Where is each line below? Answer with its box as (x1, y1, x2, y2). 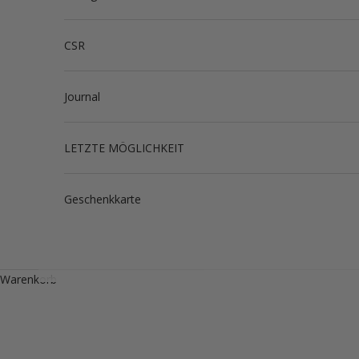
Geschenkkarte (64, 191, 141, 207)
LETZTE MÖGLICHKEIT (64, 139, 184, 155)
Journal (64, 88, 100, 104)
